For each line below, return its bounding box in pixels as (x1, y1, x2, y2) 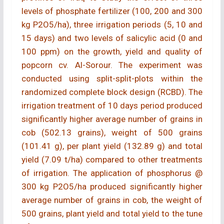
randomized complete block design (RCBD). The (21, 86, 203, 97)
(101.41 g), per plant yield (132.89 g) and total (21, 140, 203, 151)
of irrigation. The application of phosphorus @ (21, 167, 203, 178)
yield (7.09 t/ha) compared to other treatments (21, 154, 203, 164)
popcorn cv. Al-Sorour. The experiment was (21, 59, 203, 70)
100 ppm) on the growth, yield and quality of (21, 46, 203, 56)
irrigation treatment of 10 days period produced (21, 100, 203, 110)
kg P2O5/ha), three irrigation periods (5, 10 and (21, 19, 203, 29)
